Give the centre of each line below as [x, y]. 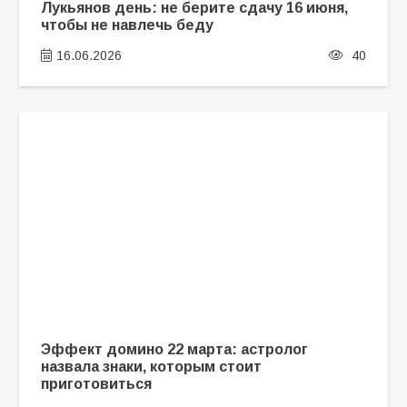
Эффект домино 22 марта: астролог [174, 349]
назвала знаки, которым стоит [151, 367]
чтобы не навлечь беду [127, 25]
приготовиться [96, 384]
